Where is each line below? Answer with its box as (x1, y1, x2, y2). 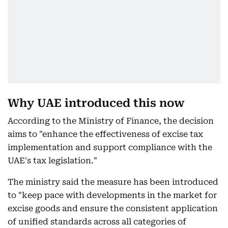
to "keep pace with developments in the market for (8, 190, 217, 200)
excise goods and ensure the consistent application (8, 203, 218, 213)
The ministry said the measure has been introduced (8, 177, 218, 187)
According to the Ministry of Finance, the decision (8, 116, 214, 126)
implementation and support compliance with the (8, 142, 212, 152)
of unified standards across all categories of (8, 216, 186, 226)
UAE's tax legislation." (8, 155, 97, 165)
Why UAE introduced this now (8, 96, 185, 109)
